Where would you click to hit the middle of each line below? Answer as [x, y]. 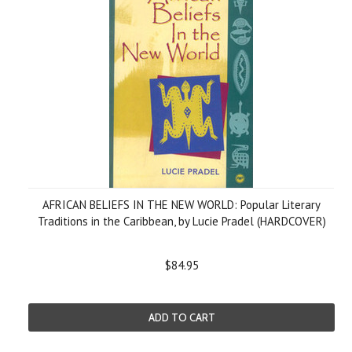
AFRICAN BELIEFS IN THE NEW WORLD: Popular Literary [181, 205]
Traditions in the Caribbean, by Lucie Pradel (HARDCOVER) [181, 221]
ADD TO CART [181, 317]
